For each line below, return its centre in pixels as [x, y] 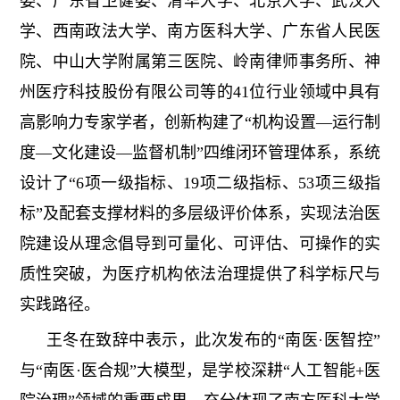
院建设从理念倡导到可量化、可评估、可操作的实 [200, 244]
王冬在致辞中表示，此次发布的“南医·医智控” [213, 341]
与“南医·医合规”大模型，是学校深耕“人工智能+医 [200, 371]
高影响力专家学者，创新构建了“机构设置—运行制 [200, 123]
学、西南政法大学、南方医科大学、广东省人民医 [200, 32]
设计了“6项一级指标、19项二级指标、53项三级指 [200, 183]
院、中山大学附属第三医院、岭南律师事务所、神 [200, 62]
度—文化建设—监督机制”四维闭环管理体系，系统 [200, 153]
